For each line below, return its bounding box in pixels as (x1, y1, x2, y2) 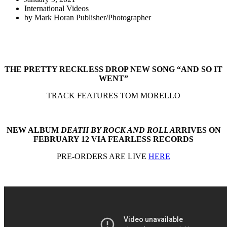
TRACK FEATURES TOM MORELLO (47, 91, 180, 100)
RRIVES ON (175, 125, 221, 134)
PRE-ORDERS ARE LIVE (57, 152, 148, 161)
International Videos (24, 4, 89, 13)
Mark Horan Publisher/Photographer (34, 13, 151, 22)
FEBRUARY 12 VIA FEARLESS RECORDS (33, 134, 194, 143)
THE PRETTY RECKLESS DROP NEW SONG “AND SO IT (5, 64, 222, 73)
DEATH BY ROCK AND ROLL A (60, 125, 175, 134)
